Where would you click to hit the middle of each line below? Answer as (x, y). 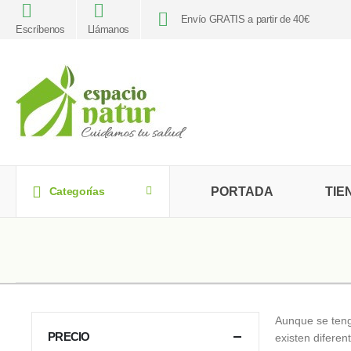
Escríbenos (40, 29)
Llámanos (109, 29)
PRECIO (69, 337)
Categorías (77, 191)
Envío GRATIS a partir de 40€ (245, 19)
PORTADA (242, 191)
